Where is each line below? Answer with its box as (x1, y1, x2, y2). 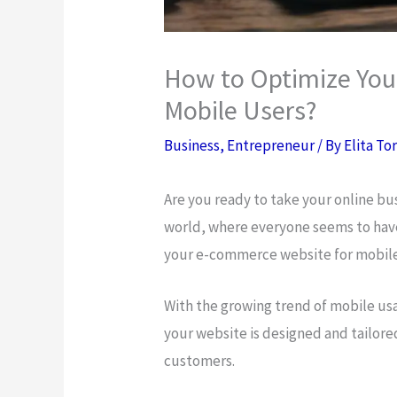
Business (164, 135, 221, 155)
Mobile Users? (164, 92, 317, 127)
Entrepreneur (227, 135, 315, 155)
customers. (164, 350, 238, 370)
